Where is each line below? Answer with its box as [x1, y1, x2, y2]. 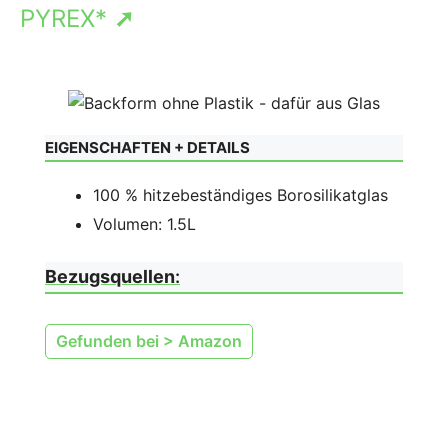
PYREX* [20, 3, 114, 33]
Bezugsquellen [45, 265, 175, 287]
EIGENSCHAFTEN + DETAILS [45, 137, 250, 157]
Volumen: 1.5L [93, 213, 196, 234]
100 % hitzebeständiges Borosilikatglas [93, 184, 388, 205]
